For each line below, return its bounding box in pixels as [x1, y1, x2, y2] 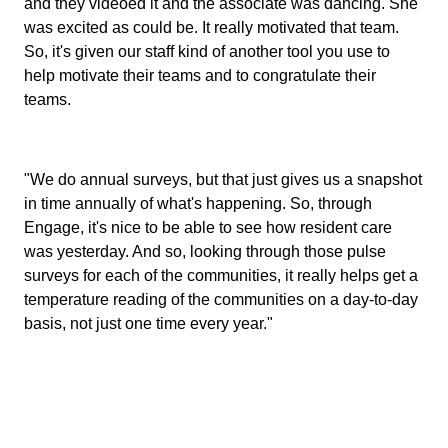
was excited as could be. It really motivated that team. [24, 19, 399, 36]
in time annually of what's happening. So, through [24, 195, 372, 212]
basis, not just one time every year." [24, 315, 277, 332]
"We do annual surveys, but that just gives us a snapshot [24, 171, 422, 188]
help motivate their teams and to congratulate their [24, 67, 376, 84]
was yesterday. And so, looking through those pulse [24, 243, 386, 260]
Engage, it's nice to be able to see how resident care [24, 219, 392, 236]
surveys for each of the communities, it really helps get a [24, 267, 418, 284]
